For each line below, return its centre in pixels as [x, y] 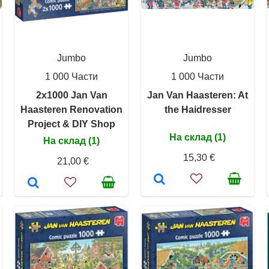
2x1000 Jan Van [71, 95]
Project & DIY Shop [71, 124]
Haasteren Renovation [71, 110]
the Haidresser [198, 110]
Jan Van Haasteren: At [198, 95]
